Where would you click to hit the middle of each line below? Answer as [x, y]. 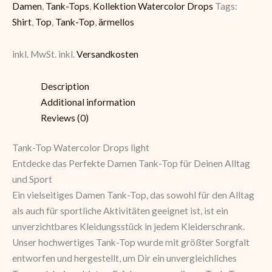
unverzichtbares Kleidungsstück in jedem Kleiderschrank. [128, 227]
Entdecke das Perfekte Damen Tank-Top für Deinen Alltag [131, 164]
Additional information [88, 102]
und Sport [32, 179]
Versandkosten [107, 54]
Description [65, 87]
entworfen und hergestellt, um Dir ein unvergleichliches [124, 258]
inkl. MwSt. [34, 54]
